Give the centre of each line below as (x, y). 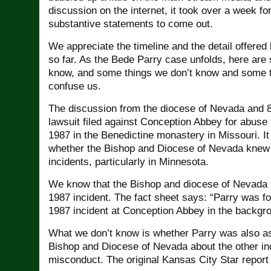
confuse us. (75, 86)
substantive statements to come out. (131, 24)
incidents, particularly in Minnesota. (129, 162)
